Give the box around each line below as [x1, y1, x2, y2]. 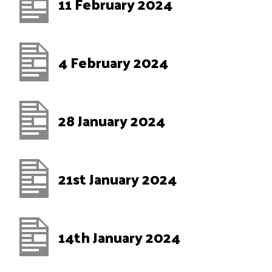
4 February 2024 [58, 49, 168, 75]
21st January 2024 [58, 165, 177, 192]
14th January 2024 [58, 223, 180, 250]
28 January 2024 [58, 107, 165, 134]
